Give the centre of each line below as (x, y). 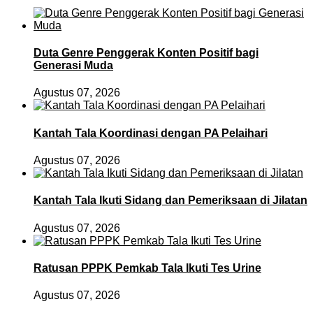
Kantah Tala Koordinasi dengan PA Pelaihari (151, 133)
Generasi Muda (73, 66)
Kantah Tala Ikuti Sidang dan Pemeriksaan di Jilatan (170, 201)
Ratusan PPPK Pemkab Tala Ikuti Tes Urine (147, 268)
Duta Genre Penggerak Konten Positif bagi (146, 53)
